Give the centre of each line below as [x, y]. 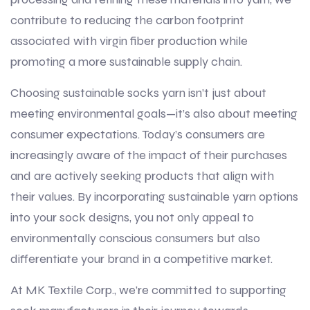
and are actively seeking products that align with [142, 176]
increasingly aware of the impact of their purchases [149, 155]
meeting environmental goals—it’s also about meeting [154, 114]
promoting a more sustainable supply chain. [126, 62]
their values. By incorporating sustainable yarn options [154, 197]
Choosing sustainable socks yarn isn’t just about [138, 93]
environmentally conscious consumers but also [135, 238]
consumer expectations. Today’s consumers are [138, 135]
